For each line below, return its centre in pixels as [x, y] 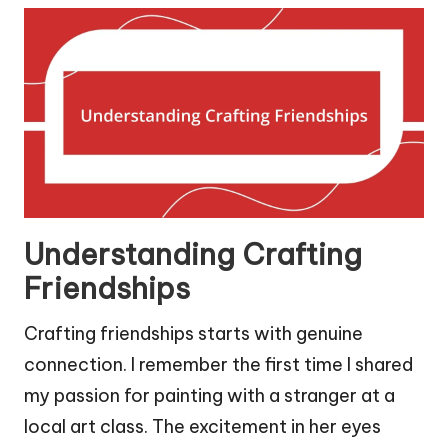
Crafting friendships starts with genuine [193, 334]
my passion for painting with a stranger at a [209, 396]
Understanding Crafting [193, 255]
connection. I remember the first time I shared [218, 365]
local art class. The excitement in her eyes [202, 427]
